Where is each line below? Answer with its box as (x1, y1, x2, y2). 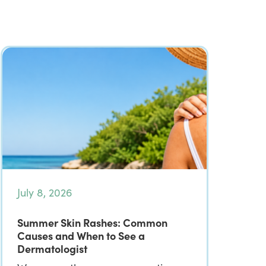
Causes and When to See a (17, 228, 145, 243)
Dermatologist (17, 241, 87, 256)
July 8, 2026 (17, 185, 72, 199)
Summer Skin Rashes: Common (17, 215, 167, 230)
